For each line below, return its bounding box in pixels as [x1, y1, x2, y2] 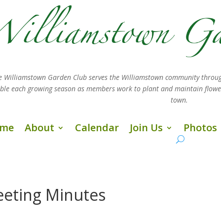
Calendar [75, 120, 119, 134]
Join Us [130, 120, 163, 134]
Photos [184, 120, 218, 134]
